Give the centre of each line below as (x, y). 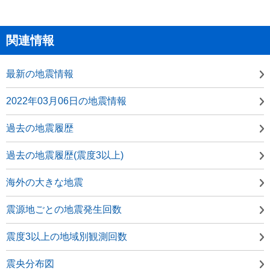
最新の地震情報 (40, 74)
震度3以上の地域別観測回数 (67, 236)
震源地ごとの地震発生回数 (64, 209)
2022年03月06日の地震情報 (66, 101)
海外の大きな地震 (45, 182)
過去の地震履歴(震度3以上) (65, 155)
